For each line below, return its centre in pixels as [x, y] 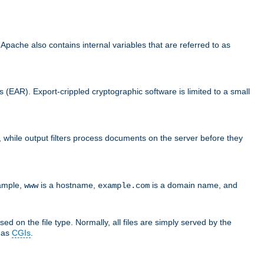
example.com [124, 185]
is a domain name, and [194, 185]
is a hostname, [68, 185]
